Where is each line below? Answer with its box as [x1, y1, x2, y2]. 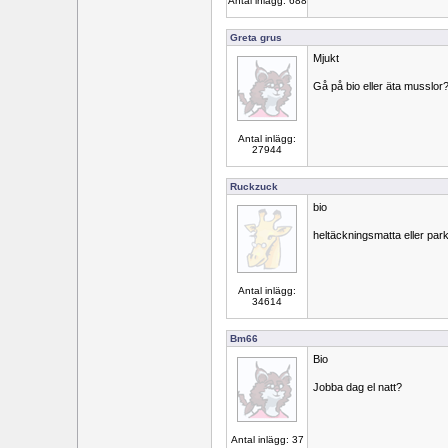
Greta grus [230, 32, 282, 43]
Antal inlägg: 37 [230, 434, 304, 445]
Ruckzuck [230, 181, 278, 192]
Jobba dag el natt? [313, 381, 402, 393]
